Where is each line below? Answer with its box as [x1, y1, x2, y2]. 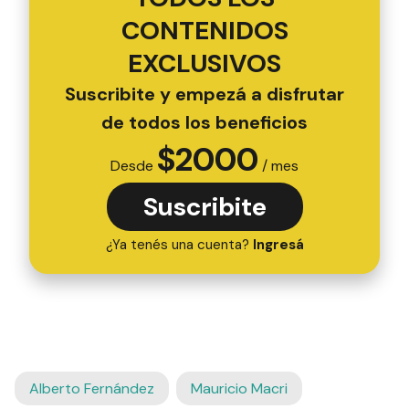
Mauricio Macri [191, 378, 288, 398]
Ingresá [252, 235, 304, 254]
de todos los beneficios [101, 110, 308, 134]
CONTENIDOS [121, 13, 288, 47]
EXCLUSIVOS [128, 46, 281, 80]
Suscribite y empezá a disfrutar [65, 81, 344, 106]
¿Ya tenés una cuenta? [105, 235, 253, 254]
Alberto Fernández [29, 378, 154, 398]
